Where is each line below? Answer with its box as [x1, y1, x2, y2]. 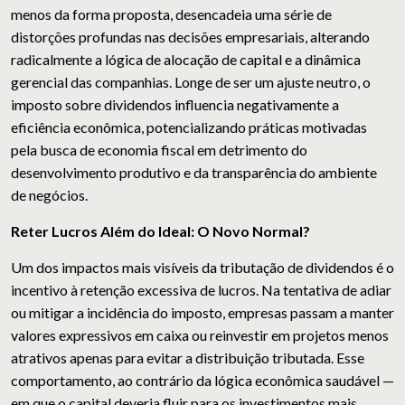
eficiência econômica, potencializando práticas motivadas [11, 118, 367, 137]
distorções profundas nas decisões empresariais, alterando [11, 28, 370, 46]
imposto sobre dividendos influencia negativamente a [11, 96, 339, 114]
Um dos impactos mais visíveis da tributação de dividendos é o [11, 259, 394, 277]
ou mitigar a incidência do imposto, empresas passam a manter [11, 304, 394, 322]
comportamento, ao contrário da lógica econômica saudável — [11, 372, 394, 390]
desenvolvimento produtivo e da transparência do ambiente [11, 164, 377, 182]
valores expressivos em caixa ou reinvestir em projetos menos [11, 326, 389, 344]
